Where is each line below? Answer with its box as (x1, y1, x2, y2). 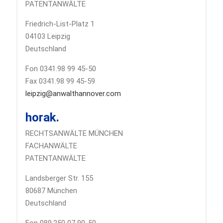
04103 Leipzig (25, 31, 70, 41)
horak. (25, 110, 59, 124)
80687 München (25, 186, 77, 195)
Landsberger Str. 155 (25, 173, 93, 183)
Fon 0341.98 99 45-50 (25, 64, 96, 73)
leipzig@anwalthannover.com (25, 89, 121, 98)
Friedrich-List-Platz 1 (25, 19, 95, 28)
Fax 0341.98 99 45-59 (25, 76, 95, 86)
